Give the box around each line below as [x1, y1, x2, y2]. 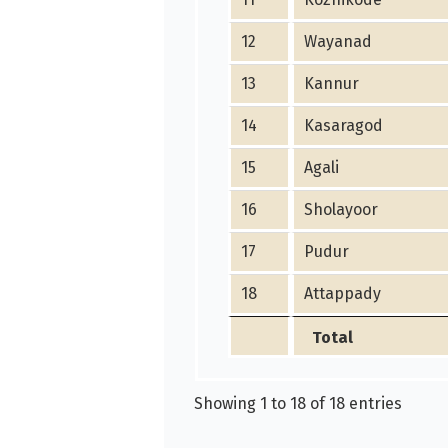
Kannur [303, 73, 359, 93]
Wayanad [303, 31, 372, 51]
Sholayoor [303, 199, 378, 219]
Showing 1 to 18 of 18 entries [194, 393, 403, 413]
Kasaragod [303, 115, 383, 135]
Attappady [303, 283, 381, 303]
